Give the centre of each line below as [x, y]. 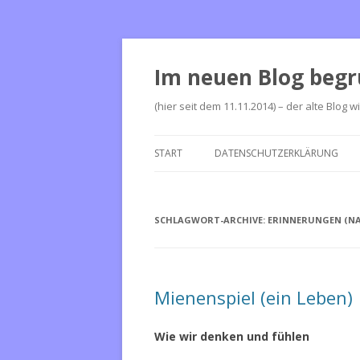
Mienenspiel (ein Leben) [254, 297]
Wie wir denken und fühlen [232, 336]
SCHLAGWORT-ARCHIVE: [211, 220]
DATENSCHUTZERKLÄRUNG [276, 153]
